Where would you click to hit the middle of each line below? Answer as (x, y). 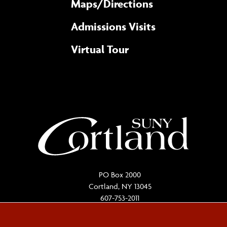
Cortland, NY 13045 (120, 186)
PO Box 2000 (120, 175)
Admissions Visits (113, 26)
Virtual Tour (100, 49)
